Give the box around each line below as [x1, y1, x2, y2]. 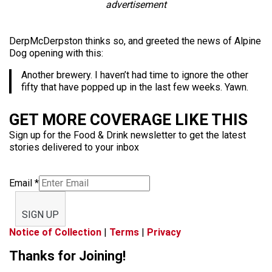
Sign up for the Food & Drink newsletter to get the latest [9, 129, 246, 141]
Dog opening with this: [9, 47, 103, 59]
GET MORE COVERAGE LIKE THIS [9, 110, 248, 129]
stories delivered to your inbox [9, 141, 139, 153]
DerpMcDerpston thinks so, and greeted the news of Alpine [9, 35, 261, 47]
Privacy [147, 226, 181, 238]
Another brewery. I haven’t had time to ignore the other [21, 69, 248, 81]
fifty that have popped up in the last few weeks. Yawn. [21, 81, 248, 93]
